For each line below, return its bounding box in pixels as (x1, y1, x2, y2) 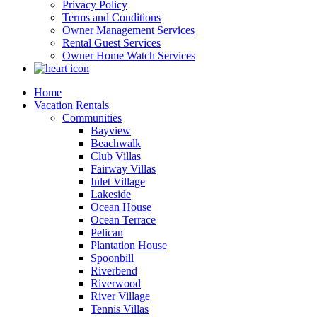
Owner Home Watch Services (62, 49, 195, 62)
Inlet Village (91, 175, 145, 188)
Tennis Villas (91, 302, 149, 315)
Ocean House (91, 200, 151, 213)
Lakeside (91, 188, 131, 200)
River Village (91, 289, 150, 302)
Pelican (91, 226, 123, 238)
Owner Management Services (62, 23, 195, 36)
